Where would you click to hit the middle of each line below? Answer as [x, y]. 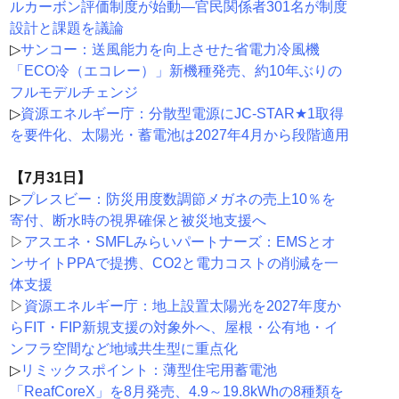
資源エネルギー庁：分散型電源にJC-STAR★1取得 [182, 114]
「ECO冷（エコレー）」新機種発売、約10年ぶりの [175, 71]
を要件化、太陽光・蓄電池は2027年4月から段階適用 [179, 135]
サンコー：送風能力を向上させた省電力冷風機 [170, 50]
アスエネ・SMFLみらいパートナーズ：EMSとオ [179, 242]
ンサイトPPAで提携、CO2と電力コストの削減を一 [174, 264]
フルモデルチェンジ [73, 93]
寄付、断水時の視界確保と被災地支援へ [138, 221]
